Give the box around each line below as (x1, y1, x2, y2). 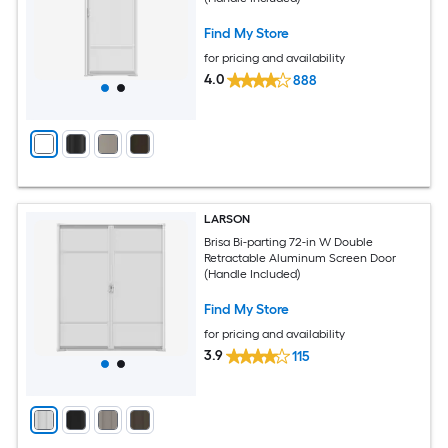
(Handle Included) (204, 266, 302, 281)
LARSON (204, 212, 251, 226)
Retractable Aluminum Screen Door (204, 250, 397, 265)
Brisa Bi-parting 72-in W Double (204, 234, 374, 249)
